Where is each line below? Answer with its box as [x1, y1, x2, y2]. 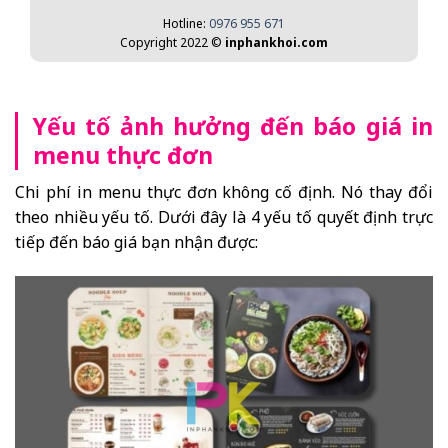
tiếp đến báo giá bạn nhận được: [15, 230, 258, 253]
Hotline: [163, 14, 209, 32]
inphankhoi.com [225, 33, 328, 51]
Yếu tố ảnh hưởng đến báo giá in [33, 110, 433, 143]
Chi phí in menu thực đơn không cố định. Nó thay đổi [15, 180, 433, 203]
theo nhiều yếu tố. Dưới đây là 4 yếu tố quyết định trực [15, 205, 433, 228]
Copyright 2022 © [120, 33, 225, 51]
